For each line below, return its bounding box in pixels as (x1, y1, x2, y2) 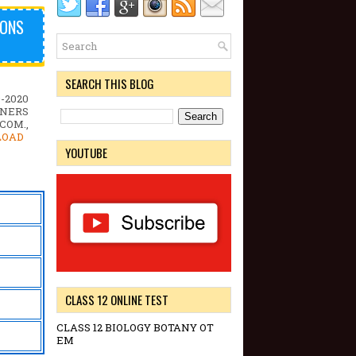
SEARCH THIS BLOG (65, 75, 154, 92)
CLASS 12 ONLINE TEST (65, 291, 168, 309)
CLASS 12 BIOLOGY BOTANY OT (56, 320, 214, 335)
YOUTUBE (65, 144, 107, 161)
